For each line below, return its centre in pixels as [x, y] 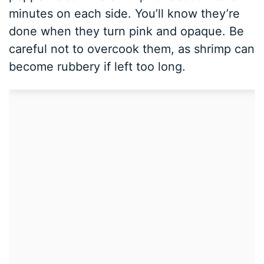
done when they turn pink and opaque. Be [127, 32]
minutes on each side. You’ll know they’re [125, 14]
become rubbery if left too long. [98, 67]
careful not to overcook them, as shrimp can [132, 49]
